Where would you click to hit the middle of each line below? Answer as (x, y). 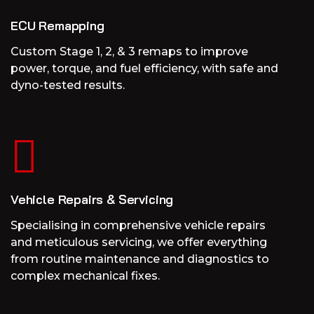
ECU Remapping (57, 26)
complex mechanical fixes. (85, 276)
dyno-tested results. (68, 86)
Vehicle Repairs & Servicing (92, 200)
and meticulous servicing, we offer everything (139, 243)
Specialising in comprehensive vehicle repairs (138, 226)
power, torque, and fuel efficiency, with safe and (144, 69)
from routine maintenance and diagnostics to (140, 259)
